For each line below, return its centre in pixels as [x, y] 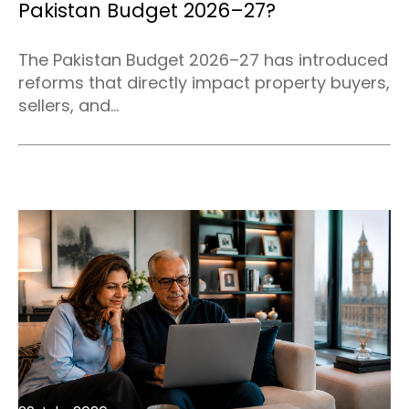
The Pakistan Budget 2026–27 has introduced [203, 60]
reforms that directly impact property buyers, [204, 83]
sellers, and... [68, 106]
